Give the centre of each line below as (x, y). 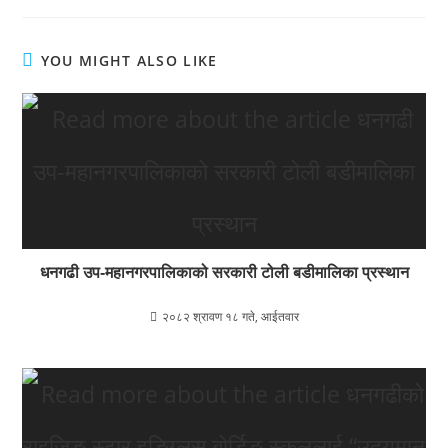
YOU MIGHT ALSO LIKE (129, 60)
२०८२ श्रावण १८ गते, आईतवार (230, 316)
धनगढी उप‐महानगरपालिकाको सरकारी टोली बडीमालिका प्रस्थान (224, 271)
